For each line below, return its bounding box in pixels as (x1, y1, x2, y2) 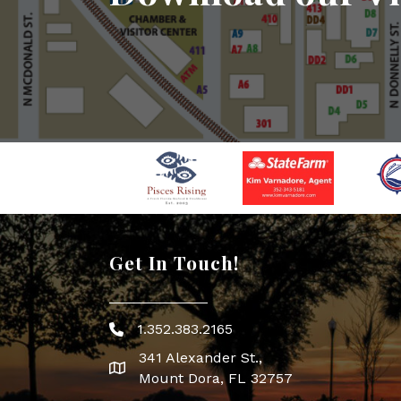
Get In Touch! (109, 249, 239, 275)
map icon (108, 361, 173, 379)
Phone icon (108, 322, 184, 340)
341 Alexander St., (139, 348, 267, 366)
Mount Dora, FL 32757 (139, 369, 293, 387)
